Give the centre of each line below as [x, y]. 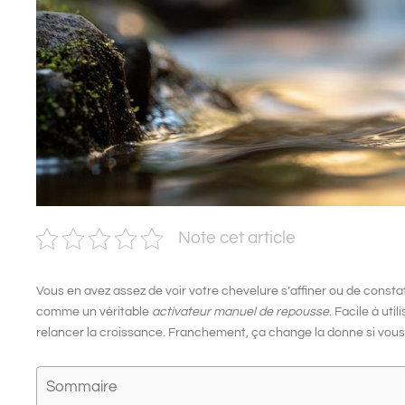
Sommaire [81, 386]
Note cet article [237, 238]
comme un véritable [94, 312]
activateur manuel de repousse [240, 312]
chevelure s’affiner [274, 292]
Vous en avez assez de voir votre [129, 292]
